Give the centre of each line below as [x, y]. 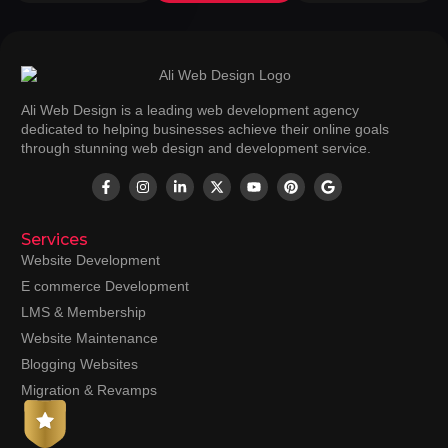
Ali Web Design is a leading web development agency [190, 110]
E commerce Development [105, 285]
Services [54, 239]
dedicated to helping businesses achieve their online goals [205, 129]
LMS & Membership [83, 311]
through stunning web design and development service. [196, 148]
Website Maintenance [89, 337]
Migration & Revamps [89, 389]
